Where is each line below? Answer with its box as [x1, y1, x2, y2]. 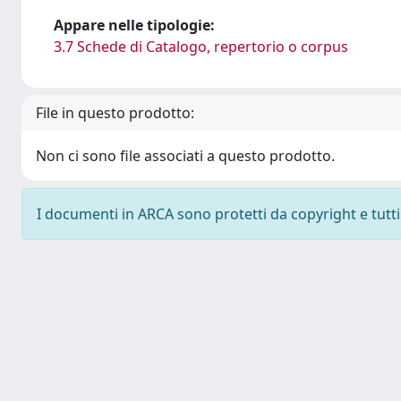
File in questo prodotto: [36, 103, 194, 123]
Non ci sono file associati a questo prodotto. [36, 146, 335, 166]
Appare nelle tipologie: [54, 15, 215, 35]
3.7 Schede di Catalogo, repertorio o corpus [54, 37, 348, 56]
